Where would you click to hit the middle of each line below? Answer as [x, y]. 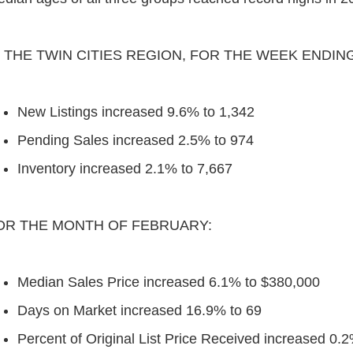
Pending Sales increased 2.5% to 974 [136, 140]
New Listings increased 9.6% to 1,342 [136, 112]
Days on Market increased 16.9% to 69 [140, 310]
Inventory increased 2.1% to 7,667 [125, 169]
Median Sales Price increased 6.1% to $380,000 [169, 282]
